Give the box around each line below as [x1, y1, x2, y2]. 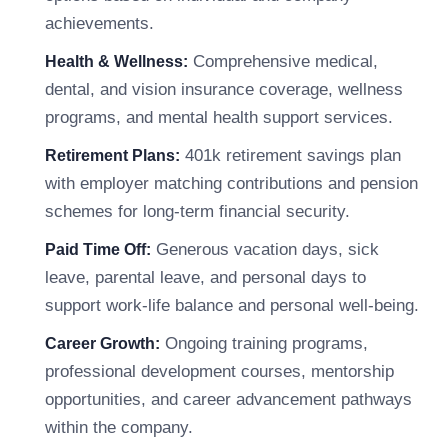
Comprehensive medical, [188, 52, 378, 71]
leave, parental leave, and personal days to [45, 268, 366, 287]
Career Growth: [45, 335, 160, 352]
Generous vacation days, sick [151, 240, 379, 259]
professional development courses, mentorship [45, 362, 394, 381]
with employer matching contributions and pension [45, 174, 418, 193]
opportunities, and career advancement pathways [45, 390, 412, 409]
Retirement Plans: [45, 147, 180, 164]
